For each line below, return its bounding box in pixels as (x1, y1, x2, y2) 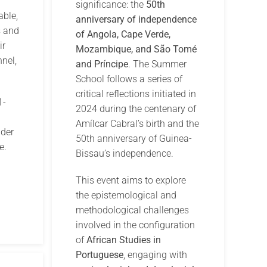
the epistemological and (76, 190, 177, 201)
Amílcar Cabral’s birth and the (76, 118, 200, 130)
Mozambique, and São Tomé (76, 44, 197, 55)
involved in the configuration (76, 219, 195, 231)
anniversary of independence (76, 14, 197, 26)
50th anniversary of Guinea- (76, 133, 193, 145)
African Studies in (86, 234, 162, 246)
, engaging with (123, 249, 188, 261)
